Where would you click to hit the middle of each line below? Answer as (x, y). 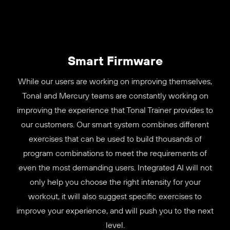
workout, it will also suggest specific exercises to (115, 196)
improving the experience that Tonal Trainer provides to (115, 110)
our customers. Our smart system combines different (115, 124)
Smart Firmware (115, 60)
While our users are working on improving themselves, (115, 81)
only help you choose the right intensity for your (115, 182)
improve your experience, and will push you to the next (115, 211)
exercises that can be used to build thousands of (115, 139)
